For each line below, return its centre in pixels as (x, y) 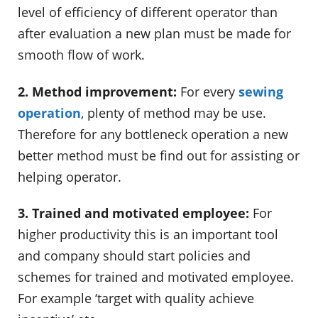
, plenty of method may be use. (174, 113)
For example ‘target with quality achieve (136, 298)
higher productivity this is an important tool (148, 235)
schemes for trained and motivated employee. (156, 277)
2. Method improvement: (97, 91)
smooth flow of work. (81, 55)
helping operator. (70, 176)
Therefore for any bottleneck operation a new (153, 134)
